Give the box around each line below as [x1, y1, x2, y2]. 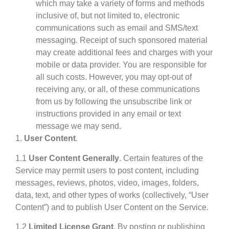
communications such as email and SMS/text [36, 24, 198, 33]
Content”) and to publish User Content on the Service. [15, 202, 209, 212]
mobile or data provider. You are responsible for [36, 60, 207, 70]
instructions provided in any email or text [36, 109, 181, 119]
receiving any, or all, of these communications [36, 85, 200, 94]
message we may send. [36, 122, 121, 131]
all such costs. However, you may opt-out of [36, 73, 192, 82]
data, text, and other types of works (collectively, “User [15, 190, 209, 199]
